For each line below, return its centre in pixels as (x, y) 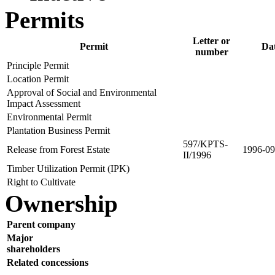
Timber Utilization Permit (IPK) (68, 168)
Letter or (211, 41)
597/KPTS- (205, 144)
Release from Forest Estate (58, 149)
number (211, 52)
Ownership (61, 203)
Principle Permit (38, 65)
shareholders (33, 249)
